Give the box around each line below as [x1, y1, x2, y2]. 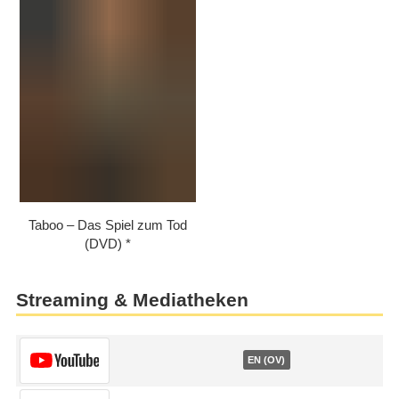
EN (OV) [248, 354, 286, 365]
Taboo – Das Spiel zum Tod [28, 217, 187, 233]
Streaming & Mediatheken [15, 289, 248, 311]
